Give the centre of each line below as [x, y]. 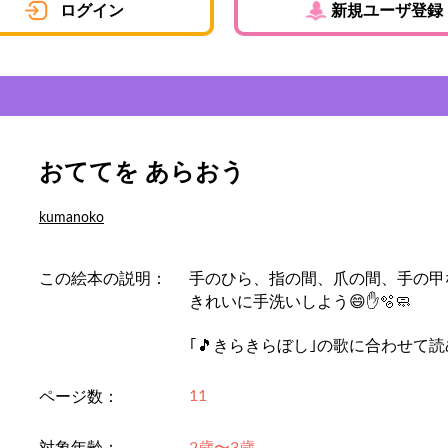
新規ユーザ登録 [386, 11]
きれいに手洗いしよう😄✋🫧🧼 [300, 302]
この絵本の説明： [103, 279]
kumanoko [71, 218]
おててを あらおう [142, 173]
